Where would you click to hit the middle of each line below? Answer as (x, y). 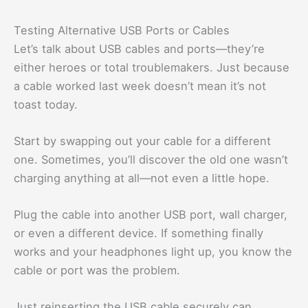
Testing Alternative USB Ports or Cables (122, 30)
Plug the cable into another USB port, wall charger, (151, 215)
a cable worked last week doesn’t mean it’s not (140, 86)
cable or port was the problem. (97, 271)
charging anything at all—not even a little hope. (142, 178)
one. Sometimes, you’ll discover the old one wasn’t (151, 159)
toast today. (46, 104)
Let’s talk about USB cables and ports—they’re (139, 48)
